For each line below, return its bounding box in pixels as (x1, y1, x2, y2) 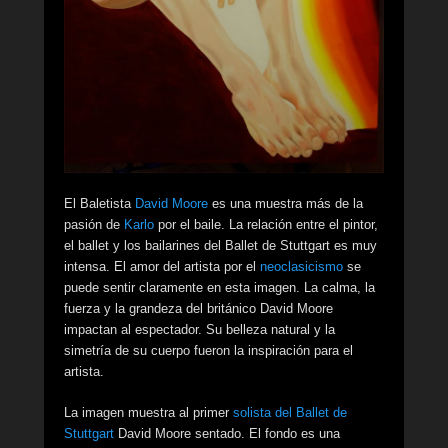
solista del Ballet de (233, 404, 347, 420)
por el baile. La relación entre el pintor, (154, 216, 378, 232)
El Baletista (64, 195, 135, 211)
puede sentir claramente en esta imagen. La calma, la (64, 279, 375, 295)
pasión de (64, 216, 124, 232)
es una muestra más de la (208, 195, 363, 211)
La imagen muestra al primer (64, 404, 233, 420)
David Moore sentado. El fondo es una (114, 425, 340, 441)
